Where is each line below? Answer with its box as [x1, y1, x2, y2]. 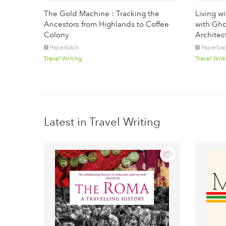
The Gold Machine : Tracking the [44, 9, 159, 18]
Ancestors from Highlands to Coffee [44, 20, 169, 29]
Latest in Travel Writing [44, 115, 160, 129]
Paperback [50, 44, 79, 51]
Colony [44, 30, 69, 39]
